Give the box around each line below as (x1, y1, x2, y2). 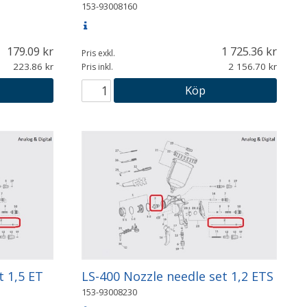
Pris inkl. (81, 60, 113, 73)
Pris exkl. (81, 47, 115, 59)
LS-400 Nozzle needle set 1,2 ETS (81, 267, 273, 284)
